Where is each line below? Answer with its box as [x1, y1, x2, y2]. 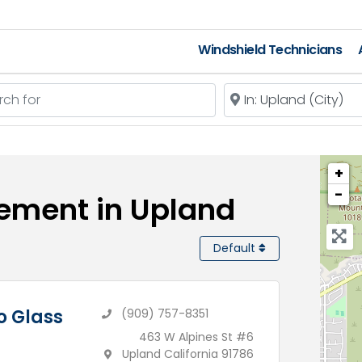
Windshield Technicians [198, 40, 343, 59]
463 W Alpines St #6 [139, 329, 255, 346]
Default [213, 240, 259, 257]
